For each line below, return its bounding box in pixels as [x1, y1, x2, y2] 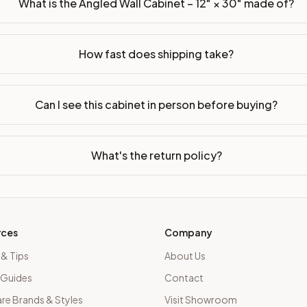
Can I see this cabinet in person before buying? [35, 97, 278, 112]
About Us [164, 249, 206, 262]
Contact [164, 271, 204, 284]
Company [164, 226, 212, 238]
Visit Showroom [164, 293, 237, 306]
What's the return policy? [90, 148, 222, 162]
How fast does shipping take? [79, 47, 234, 61]
